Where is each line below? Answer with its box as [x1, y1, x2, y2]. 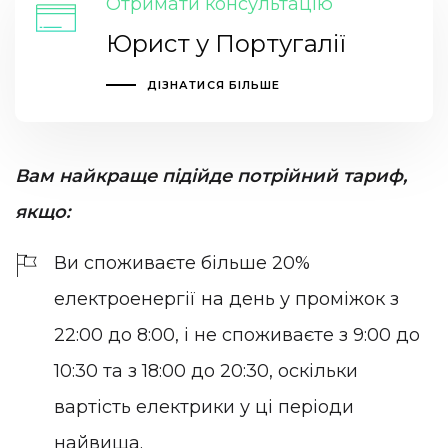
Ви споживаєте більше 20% [54, 252, 310, 275]
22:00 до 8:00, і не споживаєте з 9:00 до [54, 324, 420, 347]
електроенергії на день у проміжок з [54, 288, 399, 311]
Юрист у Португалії [105, 29, 346, 59]
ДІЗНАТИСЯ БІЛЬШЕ [146, 78, 281, 93]
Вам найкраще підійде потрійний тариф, [15, 164, 407, 187]
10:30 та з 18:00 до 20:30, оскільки [54, 360, 358, 383]
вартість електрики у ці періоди [54, 396, 354, 419]
